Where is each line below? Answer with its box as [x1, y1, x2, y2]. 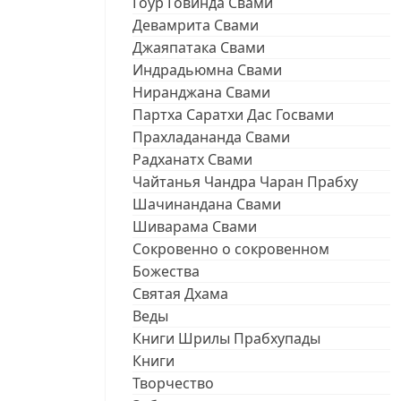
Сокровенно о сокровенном [132, 238, 329, 259]
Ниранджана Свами [132, 81, 270, 102]
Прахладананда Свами [132, 126, 290, 147]
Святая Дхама [132, 283, 228, 303]
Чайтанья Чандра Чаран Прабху [132, 171, 358, 192]
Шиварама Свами [132, 216, 257, 236]
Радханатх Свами [132, 149, 252, 169]
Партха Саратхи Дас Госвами [132, 104, 334, 124]
